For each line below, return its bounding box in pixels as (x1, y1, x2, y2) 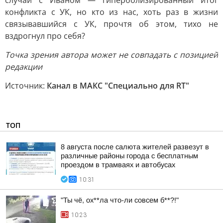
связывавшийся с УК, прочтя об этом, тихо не (5, 18, 218, 29)
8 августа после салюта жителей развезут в (61, 143, 209, 151)
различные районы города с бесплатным (61, 152, 198, 160)
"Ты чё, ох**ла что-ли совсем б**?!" (61, 196, 179, 204)
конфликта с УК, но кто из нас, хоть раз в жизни (5, 6, 218, 17)
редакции (5, 61, 42, 72)
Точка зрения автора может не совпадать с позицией (5, 49, 218, 60)
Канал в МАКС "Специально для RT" (47, 80, 189, 91)
